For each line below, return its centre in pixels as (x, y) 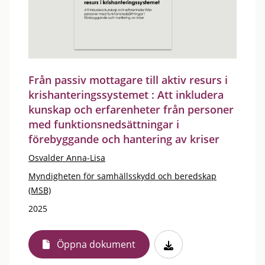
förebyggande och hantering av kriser (124, 139)
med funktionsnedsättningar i (104, 124)
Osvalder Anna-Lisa (67, 158)
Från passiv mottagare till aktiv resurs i (128, 80)
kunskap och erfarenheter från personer (131, 109)
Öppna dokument (96, 244)
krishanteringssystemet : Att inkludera (126, 95)
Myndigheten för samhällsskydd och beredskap (122, 176)
